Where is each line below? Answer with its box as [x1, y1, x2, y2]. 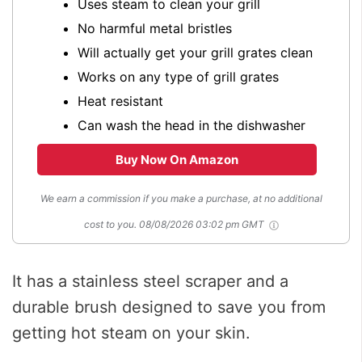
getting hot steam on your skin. [12, 322, 250, 343]
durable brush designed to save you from [12, 297, 326, 317]
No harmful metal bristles [78, 19, 232, 36]
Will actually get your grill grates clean [78, 44, 313, 61]
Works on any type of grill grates [78, 68, 279, 85]
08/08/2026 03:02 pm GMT [138, 217, 267, 230]
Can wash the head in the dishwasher [78, 116, 305, 133]
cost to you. [83, 217, 137, 230]
